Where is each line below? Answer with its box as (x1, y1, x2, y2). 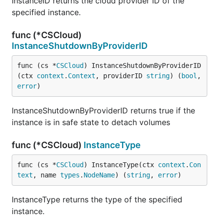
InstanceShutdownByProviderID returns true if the (12, 106, 195, 115)
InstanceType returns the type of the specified (12, 195, 182, 204)
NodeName (84, 171, 115, 179)
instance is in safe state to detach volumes (12, 117, 170, 127)
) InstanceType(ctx (84, 161, 158, 169)
